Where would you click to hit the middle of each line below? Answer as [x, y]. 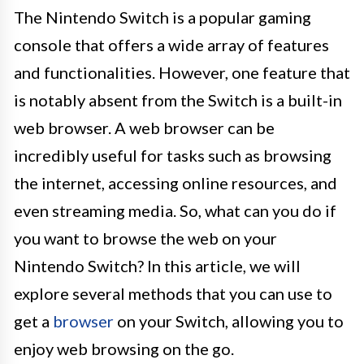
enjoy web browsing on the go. [124, 349]
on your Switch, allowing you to [229, 321]
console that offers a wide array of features [171, 45]
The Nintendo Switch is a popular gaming [162, 17]
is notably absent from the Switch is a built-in [178, 100]
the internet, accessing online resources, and [175, 183]
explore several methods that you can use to [173, 293]
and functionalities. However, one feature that [182, 72]
